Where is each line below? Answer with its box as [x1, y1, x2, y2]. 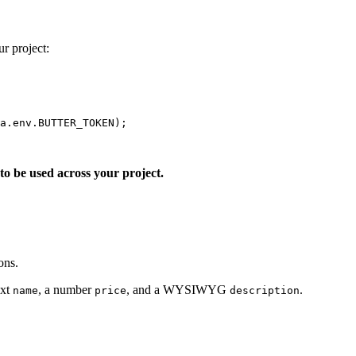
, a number [38, 283, 95, 297]
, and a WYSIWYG [126, 283, 230, 297]
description [230, 284, 300, 297]
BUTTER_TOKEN [38, 117, 114, 130]
